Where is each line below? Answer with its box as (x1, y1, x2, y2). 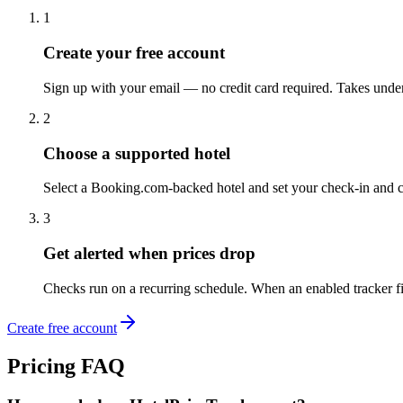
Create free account (7, 319, 117, 336)
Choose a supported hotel (43, 143, 230, 163)
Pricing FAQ (7, 354, 125, 378)
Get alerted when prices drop (43, 243, 255, 263)
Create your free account (43, 43, 225, 63)
